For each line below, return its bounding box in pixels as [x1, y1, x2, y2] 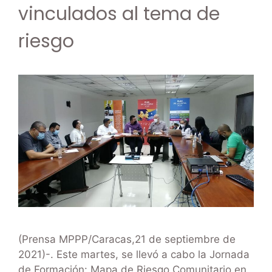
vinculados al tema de [18, 1, 220, 27]
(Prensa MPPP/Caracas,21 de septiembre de [18, 233, 236, 246]
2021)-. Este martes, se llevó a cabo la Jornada [18, 248, 250, 261]
